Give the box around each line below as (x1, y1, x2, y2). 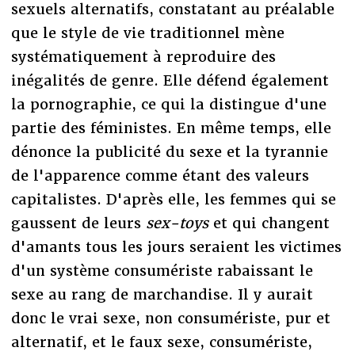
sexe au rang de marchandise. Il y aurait (10, 284, 313, 303)
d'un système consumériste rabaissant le (10, 261, 313, 280)
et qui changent (208, 213, 330, 232)
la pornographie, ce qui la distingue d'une (10, 94, 326, 113)
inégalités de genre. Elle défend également (10, 71, 329, 90)
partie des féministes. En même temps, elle (10, 118, 331, 137)
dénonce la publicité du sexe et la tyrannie (10, 142, 328, 161)
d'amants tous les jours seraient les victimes (10, 237, 342, 256)
